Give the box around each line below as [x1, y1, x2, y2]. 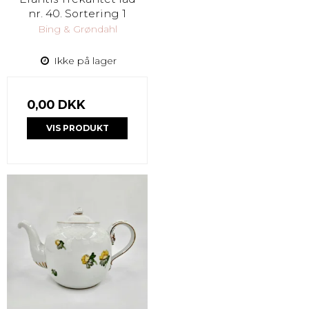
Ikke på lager [50, 54, 117, 67]
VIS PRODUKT [46, 122, 109, 133]
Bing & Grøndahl [37, 22, 117, 35]
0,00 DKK [27, 97, 86, 112]
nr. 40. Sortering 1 [28, 6, 126, 20]
